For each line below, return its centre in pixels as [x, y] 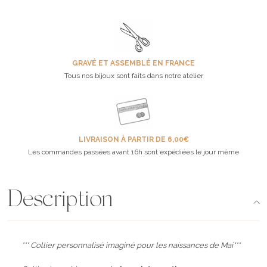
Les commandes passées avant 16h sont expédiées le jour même [133, 152]
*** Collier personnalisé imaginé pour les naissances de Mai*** [131, 245]
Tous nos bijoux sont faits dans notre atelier [133, 75]
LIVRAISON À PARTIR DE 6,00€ [133, 139]
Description [60, 201]
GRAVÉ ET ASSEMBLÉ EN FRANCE [133, 63]
